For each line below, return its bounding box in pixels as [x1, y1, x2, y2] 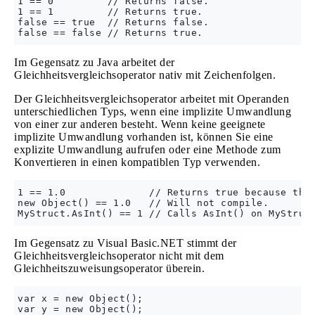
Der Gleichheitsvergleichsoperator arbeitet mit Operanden [14, 93, 289, 105]
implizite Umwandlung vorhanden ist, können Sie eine [14, 131, 274, 143]
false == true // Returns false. [18, 17, 209, 27]
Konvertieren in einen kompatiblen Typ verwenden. [14, 156, 260, 168]
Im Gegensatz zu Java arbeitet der [14, 56, 175, 68]
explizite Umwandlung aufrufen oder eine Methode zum [14, 143, 281, 155]
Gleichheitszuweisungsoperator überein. [14, 262, 205, 274]
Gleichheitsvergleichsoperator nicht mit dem [14, 250, 224, 262]
